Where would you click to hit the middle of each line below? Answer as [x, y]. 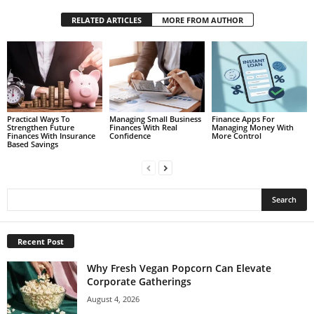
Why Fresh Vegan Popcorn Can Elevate [179, 268]
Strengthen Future [41, 128]
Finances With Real [143, 128]
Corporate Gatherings [139, 282]
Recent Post [41, 242]
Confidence [130, 136]
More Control [236, 136]
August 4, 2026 [113, 299]
